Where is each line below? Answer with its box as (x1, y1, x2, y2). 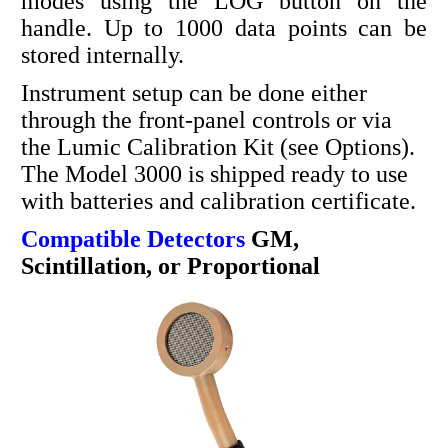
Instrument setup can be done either (20, 80, 367, 107)
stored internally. (20, 41, 184, 68)
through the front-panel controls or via (20, 107, 392, 134)
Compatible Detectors (20, 226, 245, 253)
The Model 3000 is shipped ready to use (20, 161, 408, 188)
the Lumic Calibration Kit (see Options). (20, 134, 415, 161)
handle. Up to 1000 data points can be (20, 14, 428, 41)
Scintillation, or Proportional (20, 253, 320, 280)
